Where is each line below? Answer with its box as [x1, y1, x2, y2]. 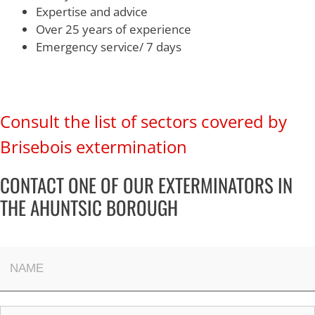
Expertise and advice [36, 4, 148, 20]
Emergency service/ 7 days [36, 39, 181, 55]
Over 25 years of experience [36, 21, 191, 37]
